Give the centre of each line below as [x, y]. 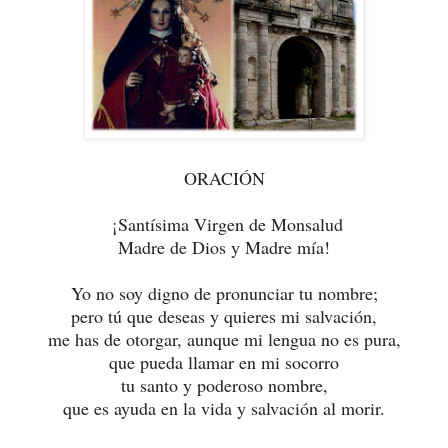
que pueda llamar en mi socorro [224, 361]
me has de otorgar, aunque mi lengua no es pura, [224, 338]
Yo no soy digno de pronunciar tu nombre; [224, 292]
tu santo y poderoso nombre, [224, 384]
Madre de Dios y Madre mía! [224, 246]
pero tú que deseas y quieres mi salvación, [224, 315]
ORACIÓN [224, 177]
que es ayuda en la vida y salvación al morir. [224, 407]
